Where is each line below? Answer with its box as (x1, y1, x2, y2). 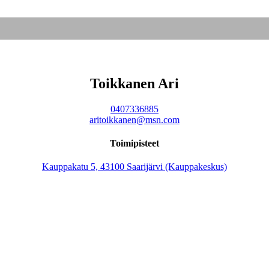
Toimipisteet (110, 138, 159, 148)
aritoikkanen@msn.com (89, 114, 180, 125)
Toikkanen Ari (90, 75, 179, 91)
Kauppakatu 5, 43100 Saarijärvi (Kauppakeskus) (42, 162, 227, 172)
